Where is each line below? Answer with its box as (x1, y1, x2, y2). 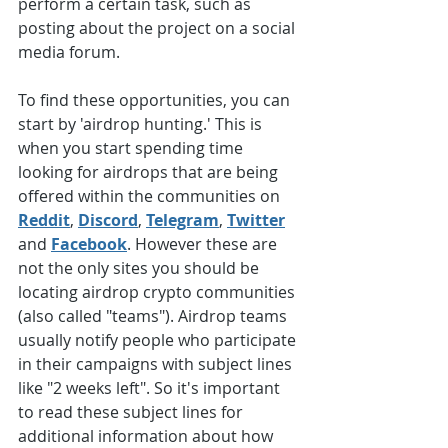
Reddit (18, 209, 70, 232)
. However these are (127, 233, 281, 256)
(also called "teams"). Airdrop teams (18, 305, 291, 328)
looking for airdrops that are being (18, 161, 282, 184)
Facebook (51, 233, 127, 256)
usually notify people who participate (18, 329, 300, 352)
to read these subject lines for (18, 401, 247, 424)
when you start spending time (18, 137, 247, 160)
